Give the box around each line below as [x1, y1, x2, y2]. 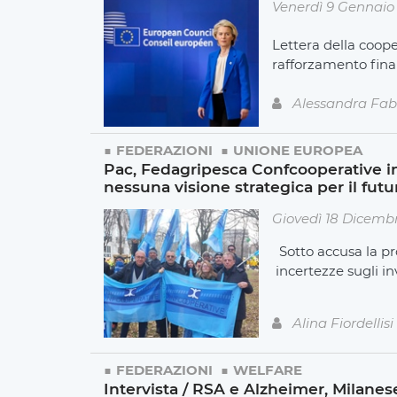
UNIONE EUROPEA [233, 141, 362, 159]
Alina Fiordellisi [292, 314, 393, 331]
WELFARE [233, 361, 302, 378]
